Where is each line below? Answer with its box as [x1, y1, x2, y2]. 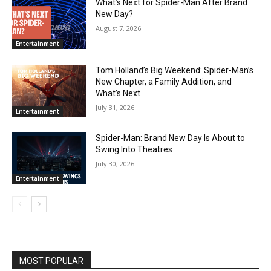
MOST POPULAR [19, 256, 83, 266]
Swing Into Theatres [96, 144, 173, 154]
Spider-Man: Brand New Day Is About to [96, 132, 246, 143]
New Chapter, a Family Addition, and [96, 76, 232, 87]
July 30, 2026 [96, 158, 135, 168]
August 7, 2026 [96, 24, 142, 33]
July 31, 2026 [96, 102, 135, 112]
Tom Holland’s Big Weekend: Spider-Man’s [96, 65, 254, 75]
